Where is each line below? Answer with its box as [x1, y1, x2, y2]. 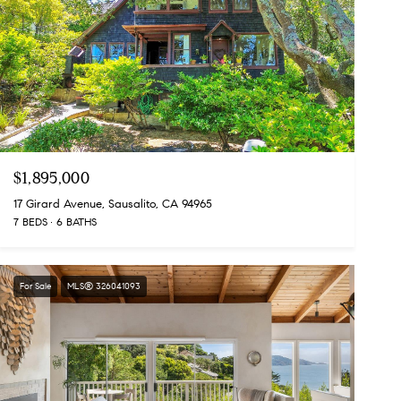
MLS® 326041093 [66, 280, 141, 293]
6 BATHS [55, 215, 97, 229]
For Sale [19, 280, 51, 293]
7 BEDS [13, 215, 47, 229]
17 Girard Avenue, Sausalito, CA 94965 [13, 197, 212, 212]
